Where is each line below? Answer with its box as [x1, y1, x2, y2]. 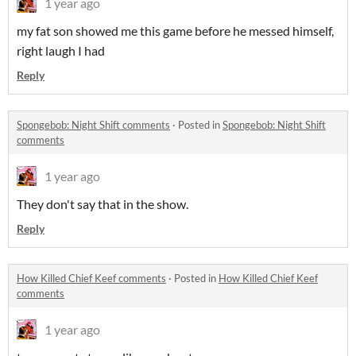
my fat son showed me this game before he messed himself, [17, 23, 334, 38]
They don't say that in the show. [17, 196, 188, 211]
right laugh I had [17, 43, 105, 58]
